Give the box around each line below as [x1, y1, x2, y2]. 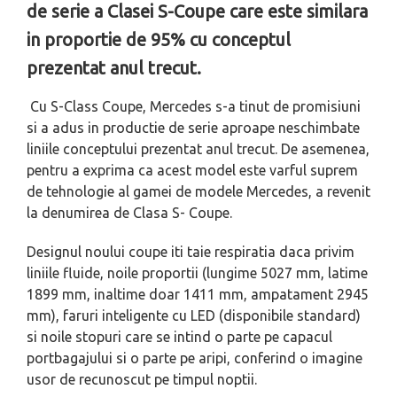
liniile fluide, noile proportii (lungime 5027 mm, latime [27, 265, 368, 281]
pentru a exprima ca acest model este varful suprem [27, 162, 358, 178]
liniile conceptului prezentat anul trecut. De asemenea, [27, 141, 370, 157]
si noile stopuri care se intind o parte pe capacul [27, 329, 332, 345]
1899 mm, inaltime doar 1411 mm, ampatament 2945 [27, 286, 369, 302]
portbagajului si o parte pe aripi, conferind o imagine [27, 350, 362, 366]
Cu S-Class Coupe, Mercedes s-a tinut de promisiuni [30, 98, 361, 114]
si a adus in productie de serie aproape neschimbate [27, 120, 360, 136]
